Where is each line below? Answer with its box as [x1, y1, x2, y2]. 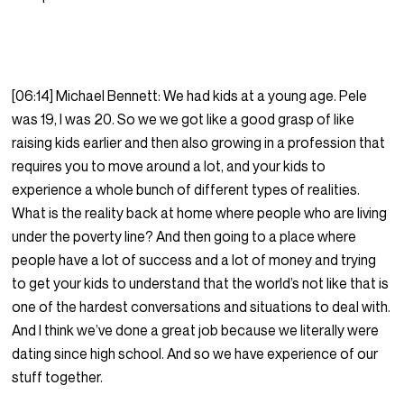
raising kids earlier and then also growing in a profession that [12, 133, 386, 152]
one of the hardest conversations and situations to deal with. [12, 298, 391, 317]
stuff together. [12, 368, 106, 387]
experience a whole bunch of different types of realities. [12, 180, 361, 199]
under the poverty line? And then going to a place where [12, 227, 357, 246]
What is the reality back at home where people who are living [12, 204, 388, 223]
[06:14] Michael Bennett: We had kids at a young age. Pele [12, 87, 368, 106]
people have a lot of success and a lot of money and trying [12, 251, 377, 270]
